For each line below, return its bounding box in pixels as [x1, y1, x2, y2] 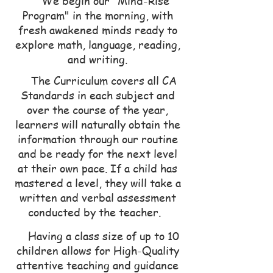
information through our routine [17, 130, 178, 146]
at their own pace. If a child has [18, 160, 177, 175]
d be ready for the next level [29, 145, 177, 161]
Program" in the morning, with [22, 7, 173, 23]
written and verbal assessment [19, 189, 176, 205]
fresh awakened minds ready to [18, 21, 177, 37]
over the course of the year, [27, 101, 168, 117]
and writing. [68, 51, 127, 66]
